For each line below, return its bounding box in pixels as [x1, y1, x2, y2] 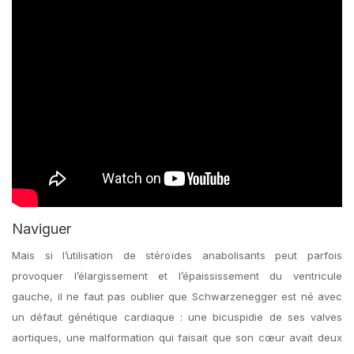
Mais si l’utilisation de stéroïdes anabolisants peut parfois [12, 249, 342, 262]
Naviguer [12, 220, 71, 237]
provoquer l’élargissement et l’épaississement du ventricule [12, 269, 342, 282]
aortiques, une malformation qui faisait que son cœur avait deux [12, 331, 342, 344]
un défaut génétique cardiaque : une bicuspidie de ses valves [12, 311, 342, 323]
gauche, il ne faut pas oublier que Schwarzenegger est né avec [12, 290, 342, 303]
